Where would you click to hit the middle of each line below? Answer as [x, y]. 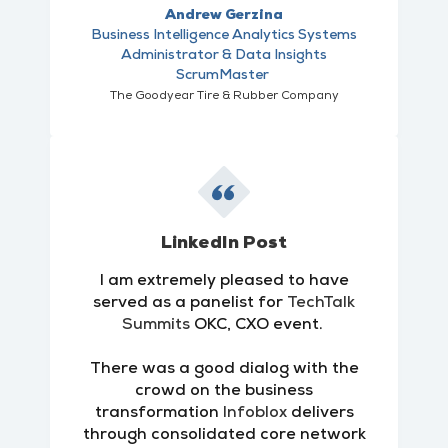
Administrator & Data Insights [224, 55]
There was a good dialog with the [224, 369]
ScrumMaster [224, 75]
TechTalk [321, 303]
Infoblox [254, 413]
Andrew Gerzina [224, 15]
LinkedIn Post [224, 243]
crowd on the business [224, 391]
